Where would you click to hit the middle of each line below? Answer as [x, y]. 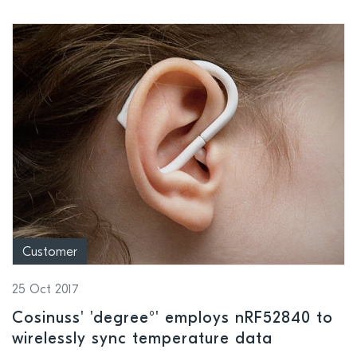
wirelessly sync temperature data [145, 339]
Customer [50, 252]
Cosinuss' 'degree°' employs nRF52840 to [173, 318]
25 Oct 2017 [45, 290]
